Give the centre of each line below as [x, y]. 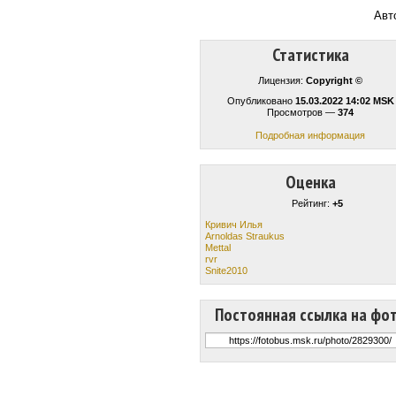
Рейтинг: [312, 203]
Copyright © [334, 80]
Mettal [218, 247]
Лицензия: [282, 80]
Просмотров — [302, 112]
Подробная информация [310, 135]
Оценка [310, 182]
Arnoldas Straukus [245, 236]
